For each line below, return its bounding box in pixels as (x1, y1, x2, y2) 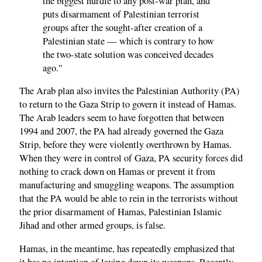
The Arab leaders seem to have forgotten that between (19, 111, 224, 125)
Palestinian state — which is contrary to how (43, 34, 214, 47)
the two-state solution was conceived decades (43, 47, 213, 61)
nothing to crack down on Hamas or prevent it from (19, 165, 215, 178)
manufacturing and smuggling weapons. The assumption (19, 178, 234, 192)
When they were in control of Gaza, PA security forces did (19, 151, 243, 165)
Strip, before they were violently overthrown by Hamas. (19, 138, 232, 151)
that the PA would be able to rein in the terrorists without (19, 192, 238, 205)
